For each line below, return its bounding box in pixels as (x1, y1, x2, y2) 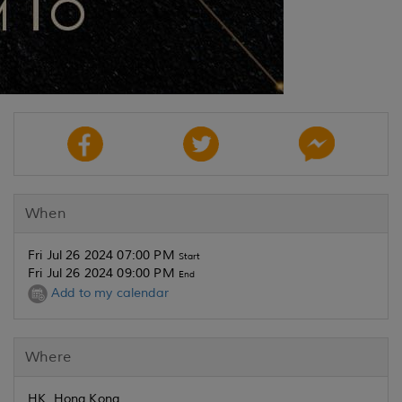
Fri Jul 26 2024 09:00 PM (28, 266, 179, 281)
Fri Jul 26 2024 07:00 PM (28, 248, 179, 263)
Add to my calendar (48, 285, 169, 301)
